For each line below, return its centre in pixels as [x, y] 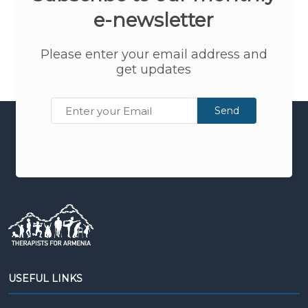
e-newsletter [154, 20]
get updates [154, 69]
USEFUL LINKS [45, 278]
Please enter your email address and [154, 54]
